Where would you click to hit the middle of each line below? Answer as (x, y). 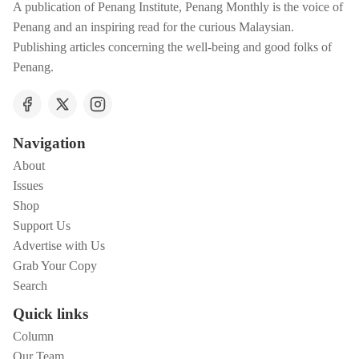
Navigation (49, 143)
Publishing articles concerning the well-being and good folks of (172, 47)
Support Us (42, 226)
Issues (28, 186)
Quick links (50, 314)
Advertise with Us (59, 246)
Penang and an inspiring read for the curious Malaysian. (153, 27)
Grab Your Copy (55, 266)
